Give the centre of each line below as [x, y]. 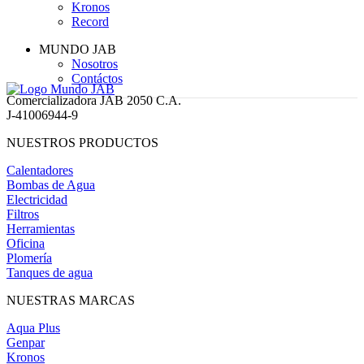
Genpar [26, 342]
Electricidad [37, 199]
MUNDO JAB [78, 49]
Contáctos [97, 78]
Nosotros [95, 63]
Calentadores [40, 170]
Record [90, 21]
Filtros [23, 214]
